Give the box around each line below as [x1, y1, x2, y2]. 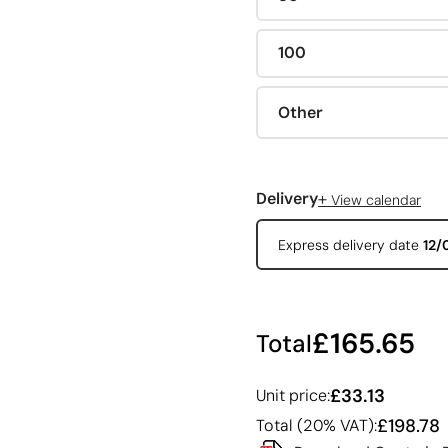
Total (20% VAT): [256, 415, 377, 437]
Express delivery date [277, 235, 423, 254]
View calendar [327, 190, 421, 209]
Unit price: [256, 385, 330, 407]
